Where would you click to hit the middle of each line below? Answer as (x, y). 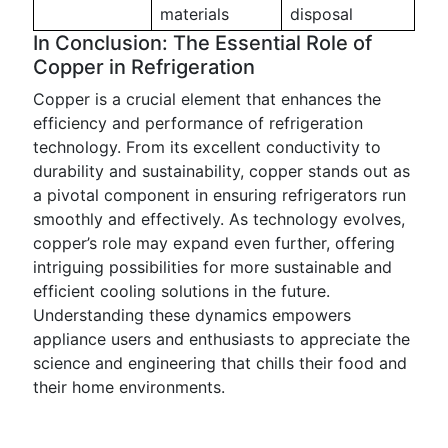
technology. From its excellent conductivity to (207, 147)
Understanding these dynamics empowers (192, 315)
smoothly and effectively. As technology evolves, (219, 219)
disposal (321, 14)
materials (194, 14)
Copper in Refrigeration (144, 67)
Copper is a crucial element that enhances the (207, 99)
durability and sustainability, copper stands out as (221, 171)
